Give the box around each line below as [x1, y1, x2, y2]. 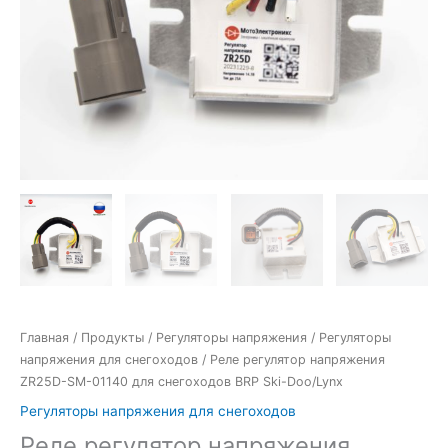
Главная [20, 329, 69, 345]
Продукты [81, 329, 144, 345]
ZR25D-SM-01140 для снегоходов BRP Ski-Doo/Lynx [20, 373, 343, 389]
